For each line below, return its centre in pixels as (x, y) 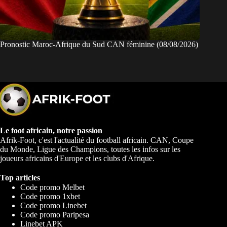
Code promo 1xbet (50, 196)
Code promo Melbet (52, 187)
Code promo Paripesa (55, 214)
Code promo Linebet (53, 205)
